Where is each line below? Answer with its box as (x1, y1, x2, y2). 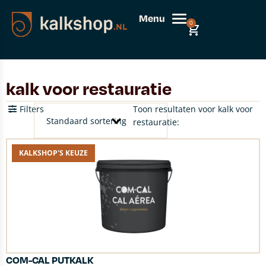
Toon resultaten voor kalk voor (133, 103, 253, 115)
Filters (19, 103, 44, 115)
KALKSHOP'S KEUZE (19, 148, 88, 158)
